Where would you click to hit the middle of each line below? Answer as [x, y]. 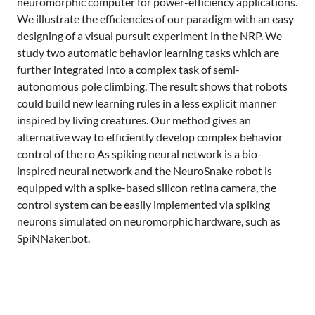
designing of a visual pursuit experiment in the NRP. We [149, 36]
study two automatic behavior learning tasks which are [148, 52]
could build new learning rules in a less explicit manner [147, 103]
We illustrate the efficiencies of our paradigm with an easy [155, 19]
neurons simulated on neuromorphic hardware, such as [149, 221]
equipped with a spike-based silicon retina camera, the [147, 187]
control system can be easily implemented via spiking [143, 204]
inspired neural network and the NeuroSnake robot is [144, 171]
